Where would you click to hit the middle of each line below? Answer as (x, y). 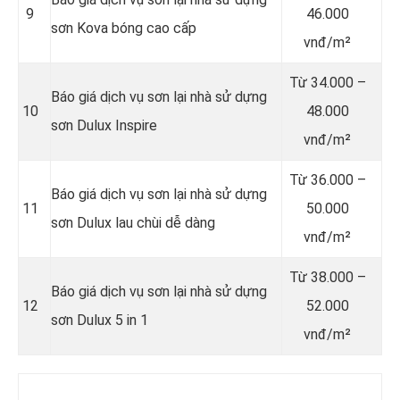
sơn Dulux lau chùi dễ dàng (133, 222)
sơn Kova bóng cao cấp (124, 28)
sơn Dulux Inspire (104, 125)
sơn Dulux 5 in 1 (100, 320)
